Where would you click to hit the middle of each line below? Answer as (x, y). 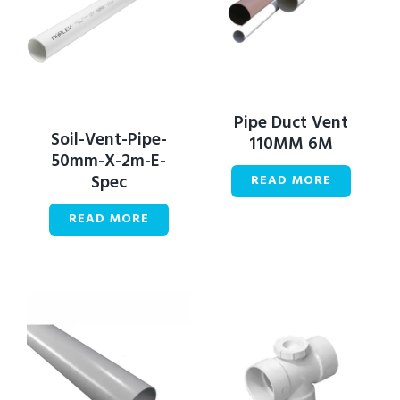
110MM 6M (291, 145)
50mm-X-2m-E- (109, 161)
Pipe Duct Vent (291, 123)
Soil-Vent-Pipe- (109, 139)
